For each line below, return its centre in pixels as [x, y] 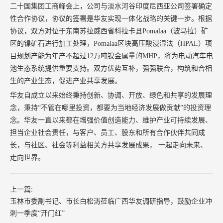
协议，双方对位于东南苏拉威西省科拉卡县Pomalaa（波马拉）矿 [109, 31]
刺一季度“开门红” [37, 213]
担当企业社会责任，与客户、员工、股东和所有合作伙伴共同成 [108, 132]
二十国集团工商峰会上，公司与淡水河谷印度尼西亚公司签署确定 [111, 6]
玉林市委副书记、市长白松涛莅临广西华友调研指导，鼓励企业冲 [111, 201]
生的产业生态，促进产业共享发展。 [66, 81]
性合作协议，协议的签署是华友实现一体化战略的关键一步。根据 [111, 18]
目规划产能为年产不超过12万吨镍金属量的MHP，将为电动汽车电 [111, 56]
